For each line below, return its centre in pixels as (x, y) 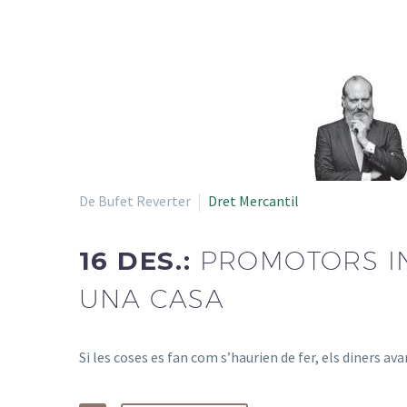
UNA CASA (152, 298)
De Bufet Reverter (135, 201)
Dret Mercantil (253, 201)
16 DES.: (139, 260)
